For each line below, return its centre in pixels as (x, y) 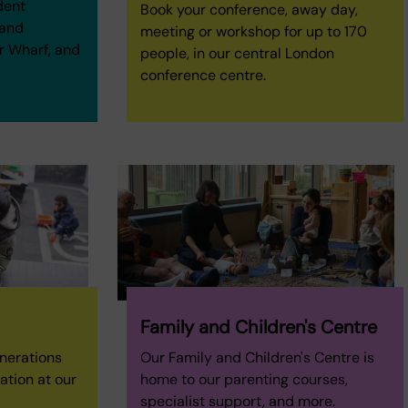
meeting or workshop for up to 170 (253, 32)
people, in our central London (237, 54)
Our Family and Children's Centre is (257, 358)
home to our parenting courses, (244, 380)
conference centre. (203, 76)
